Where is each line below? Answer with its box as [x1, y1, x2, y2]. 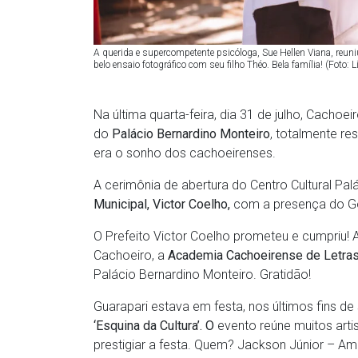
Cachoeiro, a [93, 248, 168, 264]
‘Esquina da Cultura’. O [93, 318, 214, 334]
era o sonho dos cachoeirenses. [93, 145, 276, 161]
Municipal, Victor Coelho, [93, 197, 230, 213]
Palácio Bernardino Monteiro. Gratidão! [93, 267, 311, 283]
